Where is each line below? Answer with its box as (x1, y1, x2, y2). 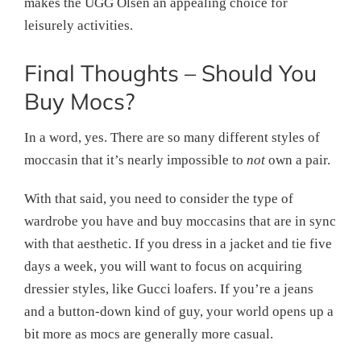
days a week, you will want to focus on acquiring (24, 258, 302, 274)
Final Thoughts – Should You (24, 58, 317, 87)
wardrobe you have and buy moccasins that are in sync (24, 213, 336, 229)
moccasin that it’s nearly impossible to (24, 151, 247, 168)
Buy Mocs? (24, 86, 135, 115)
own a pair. (265, 151, 330, 168)
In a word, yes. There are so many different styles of (24, 129, 320, 145)
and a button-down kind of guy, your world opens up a (24, 303, 334, 319)
